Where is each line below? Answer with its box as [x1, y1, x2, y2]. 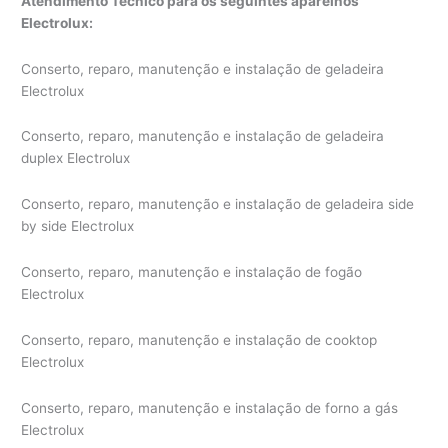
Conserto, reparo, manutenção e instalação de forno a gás [21, 400, 399, 417]
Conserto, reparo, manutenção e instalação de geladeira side [21, 196, 415, 213]
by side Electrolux [21, 218, 135, 235]
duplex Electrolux [21, 150, 131, 167]
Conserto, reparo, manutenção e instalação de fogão [21, 264, 363, 281]
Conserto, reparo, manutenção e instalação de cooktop [21, 332, 378, 349]
